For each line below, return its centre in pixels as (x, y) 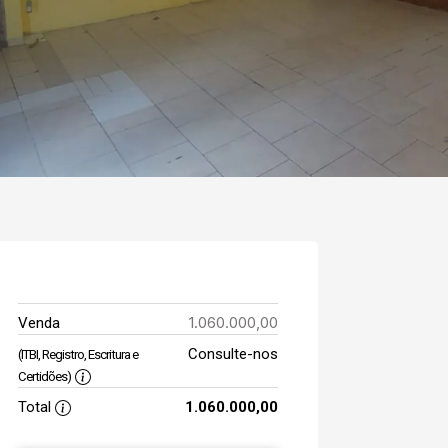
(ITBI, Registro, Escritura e (78, 354)
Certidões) (44, 376)
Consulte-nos (232, 354)
